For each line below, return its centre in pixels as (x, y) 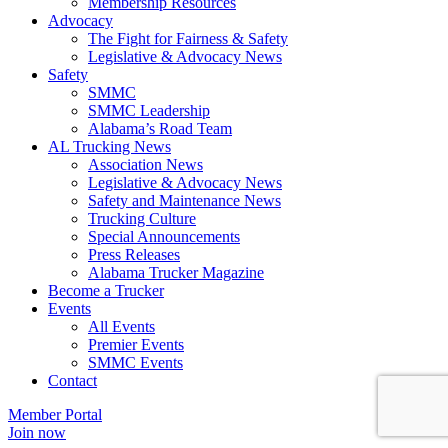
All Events (121, 327)
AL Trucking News (109, 147)
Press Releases (134, 255)
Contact (72, 381)
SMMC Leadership (149, 111)
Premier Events (136, 345)
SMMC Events (135, 363)
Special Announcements (164, 237)
